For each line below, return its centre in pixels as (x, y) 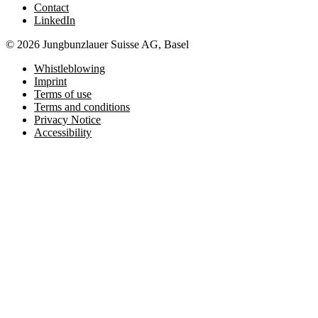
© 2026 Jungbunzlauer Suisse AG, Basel (97, 45)
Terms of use (63, 94)
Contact (51, 8)
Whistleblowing (70, 69)
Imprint (50, 82)
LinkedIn (55, 21)
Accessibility (63, 133)
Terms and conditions (82, 107)
